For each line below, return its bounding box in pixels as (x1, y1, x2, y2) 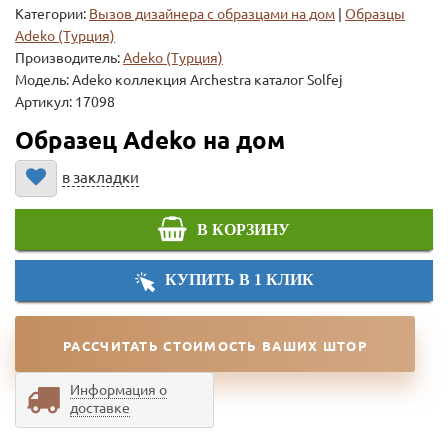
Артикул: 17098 (15, 93, 115, 110)
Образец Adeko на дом (15, 126, 285, 154)
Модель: (15, 71, 72, 88)
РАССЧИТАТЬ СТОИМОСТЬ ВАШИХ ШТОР (63, 338, 367, 353)
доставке (70, 400, 130, 417)
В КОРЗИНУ (197, 220, 290, 238)
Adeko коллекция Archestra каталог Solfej (72, 71, 343, 88)
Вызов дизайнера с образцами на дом (89, 5, 335, 22)
